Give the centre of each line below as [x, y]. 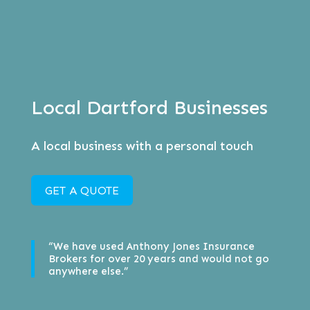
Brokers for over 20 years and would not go [158, 259]
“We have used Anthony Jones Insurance [151, 247]
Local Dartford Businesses [149, 107]
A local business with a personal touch [142, 146]
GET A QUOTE [82, 190]
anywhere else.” [88, 272]
